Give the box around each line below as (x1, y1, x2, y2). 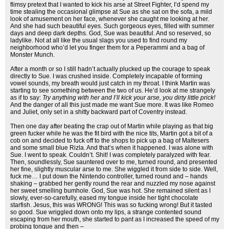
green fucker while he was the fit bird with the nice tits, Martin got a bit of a (10, 130, 213, 137)
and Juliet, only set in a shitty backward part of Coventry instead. (10, 108, 187, 116)
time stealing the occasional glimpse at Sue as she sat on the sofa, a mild (10, 8, 212, 15)
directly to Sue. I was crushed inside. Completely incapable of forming (10, 73, 202, 80)
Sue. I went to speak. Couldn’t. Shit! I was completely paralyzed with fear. (10, 151, 211, 158)
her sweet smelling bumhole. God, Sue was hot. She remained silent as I (10, 187, 211, 194)
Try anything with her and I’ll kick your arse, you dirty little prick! (42, 94, 215, 101)
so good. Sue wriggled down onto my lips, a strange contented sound (10, 209, 201, 216)
